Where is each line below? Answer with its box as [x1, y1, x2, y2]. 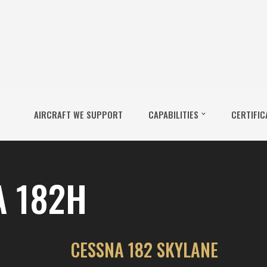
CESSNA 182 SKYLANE [70, 236, 218, 263]
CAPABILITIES [148, 107, 198, 121]
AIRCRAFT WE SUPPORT [33, 107, 123, 121]
